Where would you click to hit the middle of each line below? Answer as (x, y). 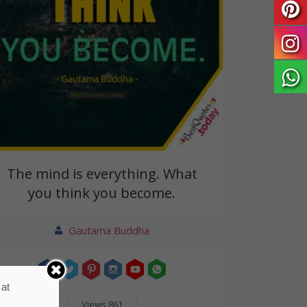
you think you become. (102, 193)
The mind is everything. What (102, 174)
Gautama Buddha (109, 231)
